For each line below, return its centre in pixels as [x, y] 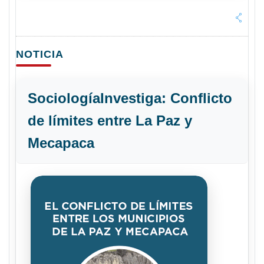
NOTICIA [40, 54]
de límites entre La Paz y [110, 121]
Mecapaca [61, 143]
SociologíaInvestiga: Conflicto [130, 98]
